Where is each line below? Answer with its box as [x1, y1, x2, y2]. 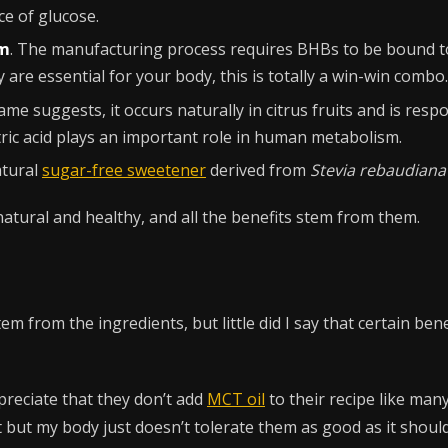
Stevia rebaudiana [310, 159, 446, 182]
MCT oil [207, 387, 265, 410]
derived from [206, 159, 310, 182]
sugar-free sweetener [42, 159, 206, 182]
